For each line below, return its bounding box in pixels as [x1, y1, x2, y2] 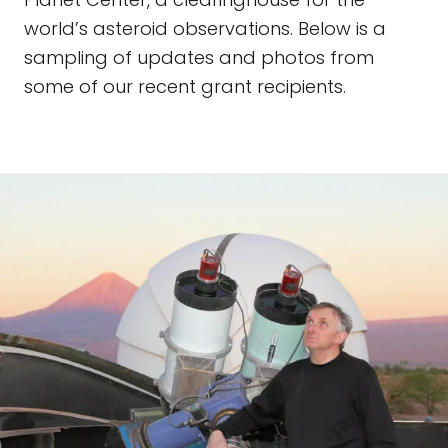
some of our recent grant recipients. [24, 74, 346, 99]
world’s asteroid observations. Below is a [24, 16, 386, 41]
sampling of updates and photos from [24, 45, 374, 70]
